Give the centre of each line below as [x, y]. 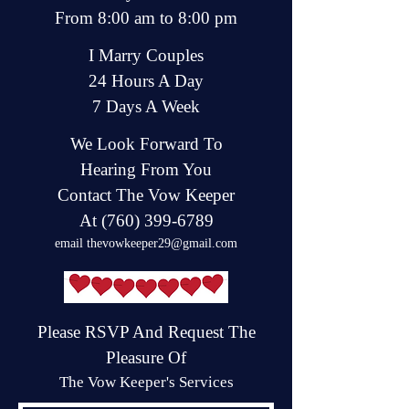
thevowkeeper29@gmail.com [162, 243]
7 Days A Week [146, 106]
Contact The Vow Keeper [146, 195]
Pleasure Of [146, 357]
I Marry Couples [146, 55]
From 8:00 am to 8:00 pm [146, 18]
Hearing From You [146, 169]
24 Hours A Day [146, 81]
